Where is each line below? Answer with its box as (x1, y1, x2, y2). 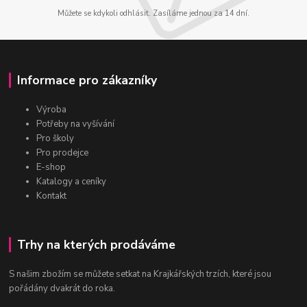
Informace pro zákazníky (16, 72, 157, 89)
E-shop (36, 160, 66, 173)
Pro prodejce (36, 146, 89, 159)
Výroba (36, 103, 67, 116)
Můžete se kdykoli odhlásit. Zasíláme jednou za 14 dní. (58, 8, 249, 19)
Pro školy (36, 132, 75, 145)
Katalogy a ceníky (36, 175, 107, 188)
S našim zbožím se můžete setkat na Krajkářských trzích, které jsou (9, 267, 272, 280)
